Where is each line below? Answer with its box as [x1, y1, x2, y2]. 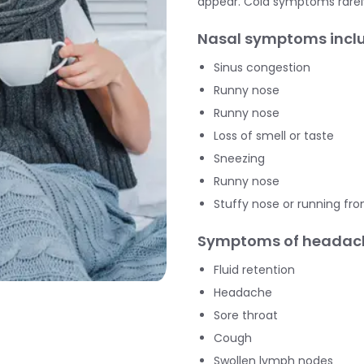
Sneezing [213, 150, 265, 167]
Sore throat [213, 307, 278, 323]
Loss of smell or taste [213, 128, 334, 144]
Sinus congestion [213, 59, 310, 76]
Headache [213, 284, 272, 301]
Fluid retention [213, 262, 295, 278]
